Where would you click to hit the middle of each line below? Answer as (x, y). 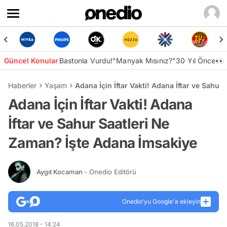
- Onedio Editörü (110, 172)
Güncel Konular (31, 61)
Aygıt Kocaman (60, 172)
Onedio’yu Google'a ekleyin (161, 201)
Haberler (22, 85)
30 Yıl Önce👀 (200, 61)
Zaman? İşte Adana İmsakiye (103, 143)
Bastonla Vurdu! (86, 61)
